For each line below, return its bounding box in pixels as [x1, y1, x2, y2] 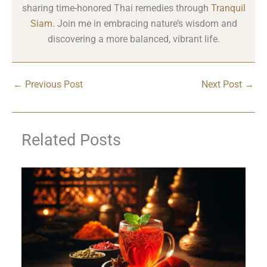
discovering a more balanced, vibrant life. [47, 33, 220, 45]
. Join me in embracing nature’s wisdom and [52, 18, 237, 30]
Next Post [201, 79, 244, 91]
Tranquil [210, 2, 246, 14]
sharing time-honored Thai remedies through [21, 2, 211, 14]
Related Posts [21, 130, 122, 150]
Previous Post [23, 79, 83, 91]
